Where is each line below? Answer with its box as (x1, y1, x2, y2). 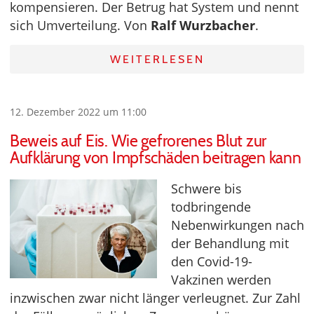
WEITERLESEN (109, 52, 205, 66)
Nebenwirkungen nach (171, 216, 304, 233)
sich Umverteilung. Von (10, 16, 151, 34)
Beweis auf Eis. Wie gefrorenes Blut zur (10, 130, 267, 151)
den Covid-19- (171, 252, 252, 270)
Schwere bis (171, 179, 242, 197)
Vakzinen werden (171, 271, 271, 288)
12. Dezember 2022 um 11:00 (10, 104, 146, 118)
